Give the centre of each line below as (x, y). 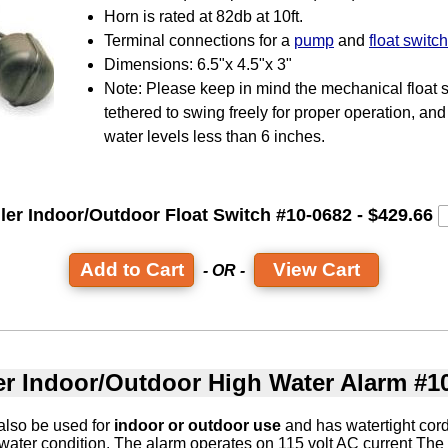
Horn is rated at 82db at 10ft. (203, 16)
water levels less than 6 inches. (214, 136)
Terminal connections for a (199, 40)
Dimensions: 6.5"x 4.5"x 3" (198, 64)
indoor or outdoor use (197, 426)
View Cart (316, 270)
